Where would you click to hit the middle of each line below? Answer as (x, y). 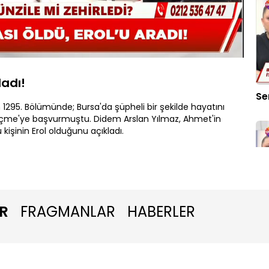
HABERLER (161, 212)
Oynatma (195, 47)
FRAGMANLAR (68, 212)
